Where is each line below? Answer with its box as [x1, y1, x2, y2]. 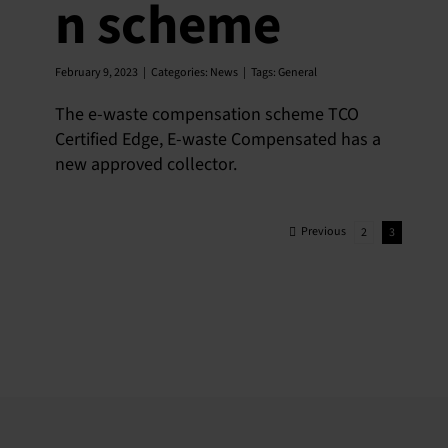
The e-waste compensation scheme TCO [55, 102, 359, 127]
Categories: [151, 64, 210, 81]
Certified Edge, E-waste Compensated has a [55, 127, 381, 152]
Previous [301, 223, 346, 240]
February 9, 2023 [55, 64, 138, 81]
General [278, 64, 317, 81]
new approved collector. [55, 152, 237, 177]
